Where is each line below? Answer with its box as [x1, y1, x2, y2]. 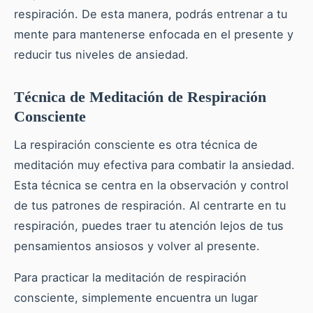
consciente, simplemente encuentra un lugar [14, 291, 258, 305]
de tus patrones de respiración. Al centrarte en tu [14, 198, 286, 213]
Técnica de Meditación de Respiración [14, 87, 266, 105]
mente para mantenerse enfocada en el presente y [14, 27, 293, 41]
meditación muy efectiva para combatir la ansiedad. [14, 158, 295, 173]
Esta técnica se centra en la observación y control [14, 178, 289, 193]
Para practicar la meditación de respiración [14, 270, 247, 285]
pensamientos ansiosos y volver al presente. [14, 239, 260, 254]
